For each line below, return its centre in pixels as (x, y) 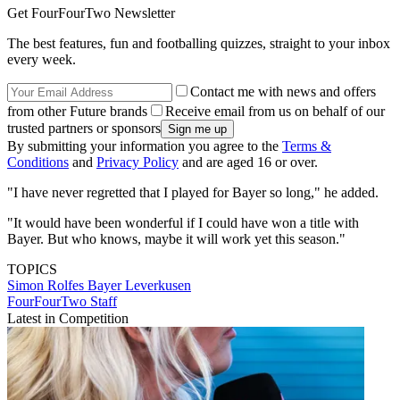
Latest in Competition (68, 318)
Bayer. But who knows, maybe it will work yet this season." (176, 239)
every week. (42, 59)
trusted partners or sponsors (84, 128)
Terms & (307, 146)
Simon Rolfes (47, 285)
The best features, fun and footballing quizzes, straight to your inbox (199, 43)
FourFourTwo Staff (62, 301)
